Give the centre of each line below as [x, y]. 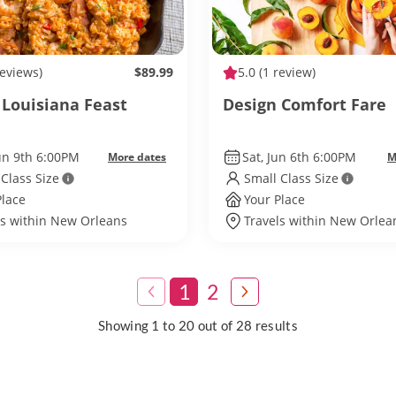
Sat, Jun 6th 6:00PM [299, 157]
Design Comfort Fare [305, 104]
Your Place [274, 199]
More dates [137, 157]
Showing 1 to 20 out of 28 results [198, 325]
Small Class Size [291, 178]
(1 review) [286, 72]
